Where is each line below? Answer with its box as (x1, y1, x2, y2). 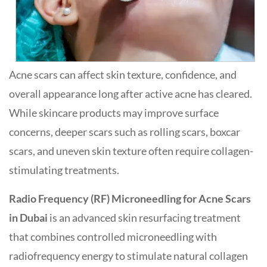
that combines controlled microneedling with (9, 230, 217, 243)
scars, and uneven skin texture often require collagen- (9, 144, 253, 157)
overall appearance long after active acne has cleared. (9, 87, 252, 100)
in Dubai (9, 211, 48, 224)
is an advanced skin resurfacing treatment (48, 211, 241, 224)
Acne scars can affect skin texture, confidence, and (9, 68, 237, 81)
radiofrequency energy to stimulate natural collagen (9, 249, 248, 262)
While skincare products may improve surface (9, 106, 219, 119)
